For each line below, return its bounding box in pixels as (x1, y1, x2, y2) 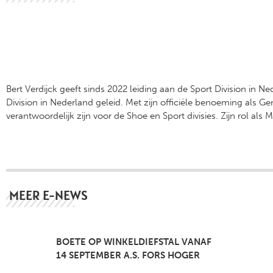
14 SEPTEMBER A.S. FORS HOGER (56, 250, 200, 261)
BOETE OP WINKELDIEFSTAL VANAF (56, 236, 211, 248)
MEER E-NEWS (9, 186, 88, 204)
